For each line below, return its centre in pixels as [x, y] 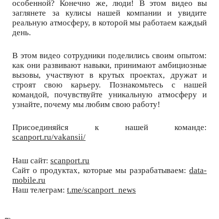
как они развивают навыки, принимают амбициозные [109, 66]
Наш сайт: [31, 160]
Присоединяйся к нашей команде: [109, 128]
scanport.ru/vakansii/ [49, 137]
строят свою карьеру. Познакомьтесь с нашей [109, 85]
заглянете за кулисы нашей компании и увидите [109, 13]
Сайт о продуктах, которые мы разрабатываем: [101, 170]
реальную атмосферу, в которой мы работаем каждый [109, 22]
